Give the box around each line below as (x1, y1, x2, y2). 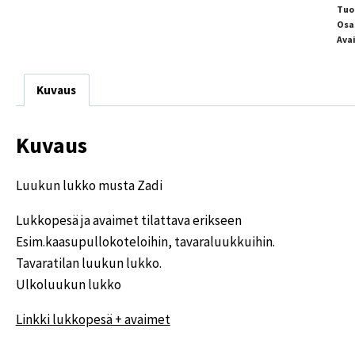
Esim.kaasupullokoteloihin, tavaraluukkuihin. (15, 232, 275, 250)
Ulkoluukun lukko (15, 275, 121, 293)
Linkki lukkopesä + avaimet (15, 310, 170, 328)
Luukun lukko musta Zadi (15, 176, 162, 194)
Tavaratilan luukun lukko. (15, 254, 162, 272)
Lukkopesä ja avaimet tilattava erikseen (15, 211, 242, 229)
